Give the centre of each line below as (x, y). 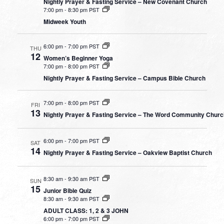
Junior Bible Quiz (68, 190)
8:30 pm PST (84, 9)
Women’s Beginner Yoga (78, 58)
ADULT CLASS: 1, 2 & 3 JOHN (86, 210)
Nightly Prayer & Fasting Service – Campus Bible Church (125, 78)
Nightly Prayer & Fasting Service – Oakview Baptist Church (128, 152)
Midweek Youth (65, 21)
